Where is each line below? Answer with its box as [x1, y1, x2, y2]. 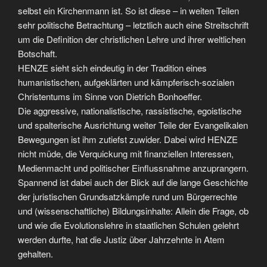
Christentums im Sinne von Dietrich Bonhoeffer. [18, 89, 202, 103]
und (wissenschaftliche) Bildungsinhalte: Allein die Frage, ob [18, 204, 249, 217]
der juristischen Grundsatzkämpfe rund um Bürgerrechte [18, 190, 237, 203]
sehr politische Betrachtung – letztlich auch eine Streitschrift [18, 18, 249, 31]
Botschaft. [18, 46, 57, 60]
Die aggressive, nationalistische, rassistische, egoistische [18, 104, 241, 117]
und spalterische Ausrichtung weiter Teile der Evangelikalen [18, 118, 248, 131]
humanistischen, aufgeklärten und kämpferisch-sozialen [18, 75, 234, 88]
